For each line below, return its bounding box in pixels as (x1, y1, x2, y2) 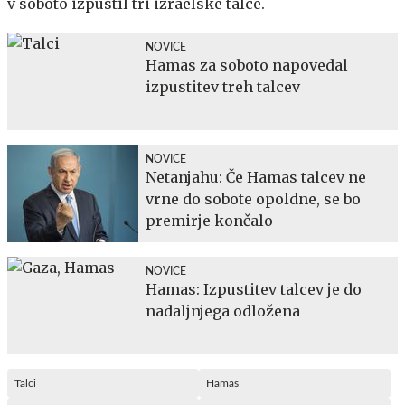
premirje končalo (146, 211, 273, 230)
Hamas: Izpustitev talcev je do (146, 279, 362, 298)
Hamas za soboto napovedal (146, 55, 348, 74)
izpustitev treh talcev (146, 77, 300, 96)
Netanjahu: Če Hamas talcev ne (146, 167, 366, 186)
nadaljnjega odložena (146, 301, 300, 320)
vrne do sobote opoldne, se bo (146, 189, 361, 208)
